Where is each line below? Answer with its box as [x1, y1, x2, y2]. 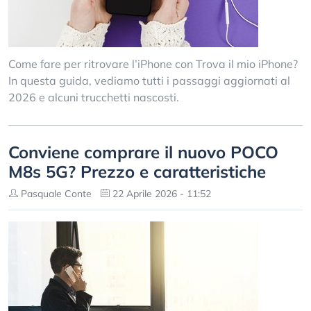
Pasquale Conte [18, 187, 92, 200]
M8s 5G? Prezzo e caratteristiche [8, 161, 266, 182]
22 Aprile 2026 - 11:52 [110, 187, 211, 200]
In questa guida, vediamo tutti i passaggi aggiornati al [8, 74, 290, 87]
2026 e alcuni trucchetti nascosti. [8, 90, 179, 104]
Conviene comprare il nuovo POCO [8, 142, 278, 162]
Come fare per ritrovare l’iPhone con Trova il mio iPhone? [8, 57, 298, 71]
